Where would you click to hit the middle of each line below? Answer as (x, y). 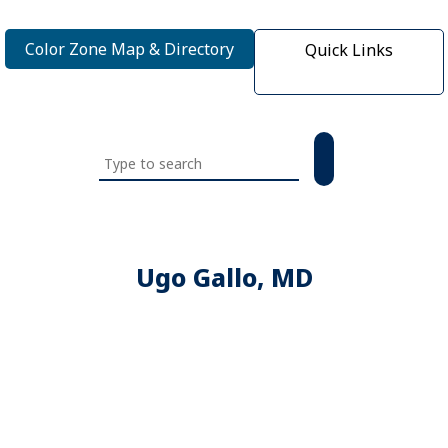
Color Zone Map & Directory (129, 49)
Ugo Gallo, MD (224, 277)
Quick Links (348, 50)
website (132, 207)
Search (127, 153)
